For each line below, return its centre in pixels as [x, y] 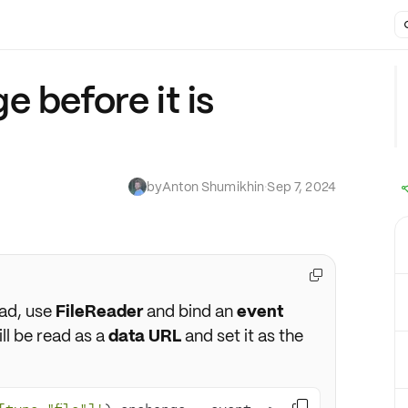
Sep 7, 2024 [301, 187]
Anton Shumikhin [214, 187]
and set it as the [242, 336]
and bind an [189, 311]
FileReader [99, 311]
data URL [144, 336]
